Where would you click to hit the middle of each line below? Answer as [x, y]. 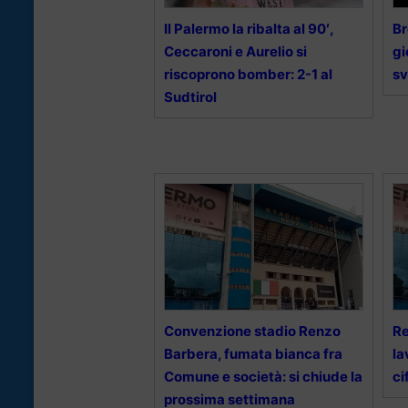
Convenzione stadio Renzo [252, 331]
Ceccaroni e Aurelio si [235, 52]
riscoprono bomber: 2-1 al [248, 75]
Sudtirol [190, 97]
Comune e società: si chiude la [263, 377]
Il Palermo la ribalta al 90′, [249, 29]
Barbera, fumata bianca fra [253, 354]
